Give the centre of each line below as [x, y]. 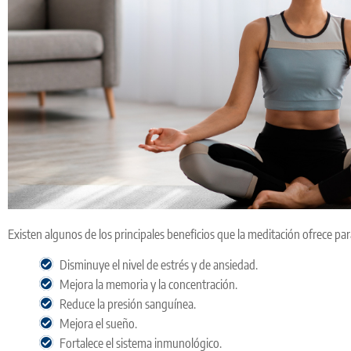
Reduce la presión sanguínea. [128, 304]
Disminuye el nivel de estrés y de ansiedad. [159, 265]
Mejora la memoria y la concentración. [148, 285]
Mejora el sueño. [98, 324]
